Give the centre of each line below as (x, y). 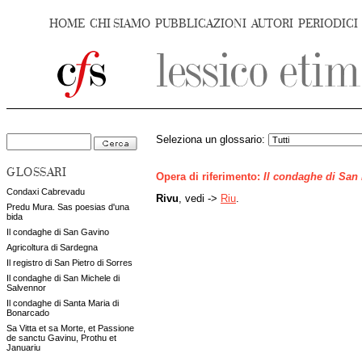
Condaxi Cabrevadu (46, 192)
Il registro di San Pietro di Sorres (69, 263)
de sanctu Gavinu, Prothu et (61, 338)
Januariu (23, 347)
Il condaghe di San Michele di (63, 278)
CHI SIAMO (120, 24)
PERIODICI (328, 24)
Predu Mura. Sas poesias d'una (68, 207)
